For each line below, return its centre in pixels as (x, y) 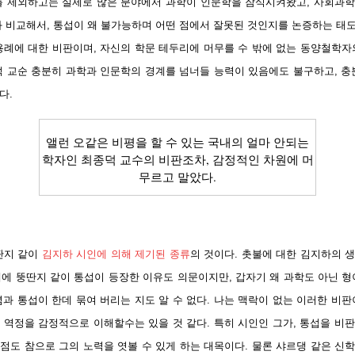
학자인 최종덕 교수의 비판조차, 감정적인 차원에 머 (177, 159)
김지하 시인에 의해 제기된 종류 (116, 254)
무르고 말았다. (177, 176)
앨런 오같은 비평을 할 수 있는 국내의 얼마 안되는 (177, 141)
